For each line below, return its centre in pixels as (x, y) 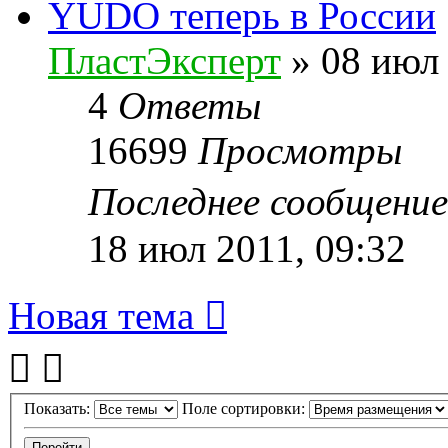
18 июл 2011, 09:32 (247, 248)
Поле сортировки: (245, 409)
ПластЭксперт (164, 60)
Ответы (189, 105)
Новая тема (101, 315)
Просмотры (300, 150)
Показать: (59, 409)
